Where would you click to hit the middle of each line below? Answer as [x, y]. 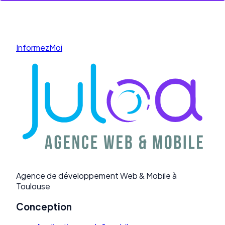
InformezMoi [39, 47]
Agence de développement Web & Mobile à [96, 176]
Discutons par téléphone [109, 14]
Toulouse [33, 186]
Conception [44, 206]
